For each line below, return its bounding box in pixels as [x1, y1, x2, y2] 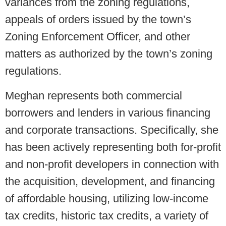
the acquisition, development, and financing [5, 175, 215, 188]
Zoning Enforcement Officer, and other [5, 30, 190, 43]
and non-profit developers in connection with [5, 158, 219, 171]
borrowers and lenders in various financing [5, 106, 210, 120]
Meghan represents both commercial [5, 89, 182, 102]
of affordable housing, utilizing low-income [5, 192, 208, 205]
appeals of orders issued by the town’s [5, 13, 191, 26]
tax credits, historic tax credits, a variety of [5, 209, 208, 222]
